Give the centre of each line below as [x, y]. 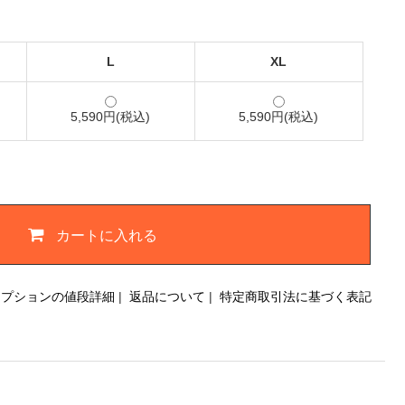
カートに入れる [107, 234]
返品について [167, 297]
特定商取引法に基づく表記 [296, 297]
